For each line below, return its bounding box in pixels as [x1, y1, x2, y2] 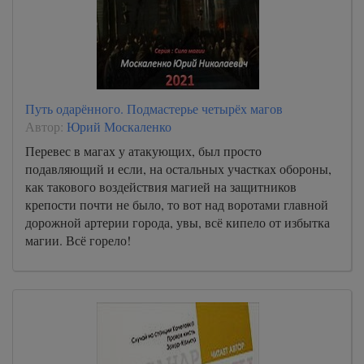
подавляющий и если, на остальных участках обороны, [25, 160, 331, 177]
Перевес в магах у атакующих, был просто [25, 142, 262, 159]
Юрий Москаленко [67, 118, 171, 135]
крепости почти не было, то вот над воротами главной [25, 196, 328, 213]
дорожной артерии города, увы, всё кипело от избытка [25, 214, 330, 231]
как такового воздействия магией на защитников [25, 178, 297, 195]
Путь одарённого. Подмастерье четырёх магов [25, 100, 283, 117]
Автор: [25, 118, 67, 135]
